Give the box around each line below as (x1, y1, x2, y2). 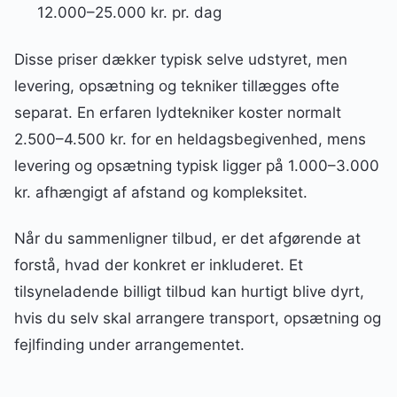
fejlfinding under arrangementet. (14, 335, 245, 354)
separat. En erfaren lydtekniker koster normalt (14, 103, 341, 121)
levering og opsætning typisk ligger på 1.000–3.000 (14, 156, 379, 175)
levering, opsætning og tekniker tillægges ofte (14, 76, 339, 95)
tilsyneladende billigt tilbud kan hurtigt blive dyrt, (14, 282, 364, 300)
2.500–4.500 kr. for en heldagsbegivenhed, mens (14, 129, 366, 148)
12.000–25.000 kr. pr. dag (36, 4, 222, 22)
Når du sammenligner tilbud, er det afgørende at (14, 229, 361, 247)
